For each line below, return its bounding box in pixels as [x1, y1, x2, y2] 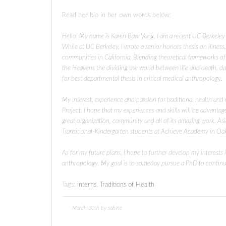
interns [77, 182, 96, 188]
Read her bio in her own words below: [62, 12, 171, 19]
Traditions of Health [100, 182, 154, 188]
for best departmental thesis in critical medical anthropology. [62, 76, 222, 82]
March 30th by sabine [72, 205, 122, 211]
